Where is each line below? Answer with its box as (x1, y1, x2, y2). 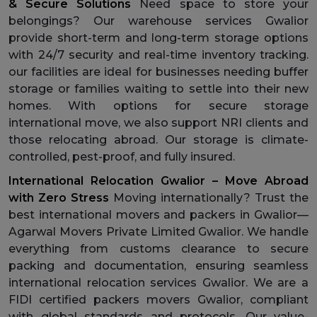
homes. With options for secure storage (8, 98, 309, 113)
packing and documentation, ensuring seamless (8, 258, 309, 272)
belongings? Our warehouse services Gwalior (8, 13, 309, 28)
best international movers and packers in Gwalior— (8, 207, 309, 221)
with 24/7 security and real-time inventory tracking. (8, 47, 309, 62)
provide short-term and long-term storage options (8, 30, 309, 45)
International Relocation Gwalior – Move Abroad (8, 173, 309, 188)
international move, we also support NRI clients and (8, 115, 309, 129)
